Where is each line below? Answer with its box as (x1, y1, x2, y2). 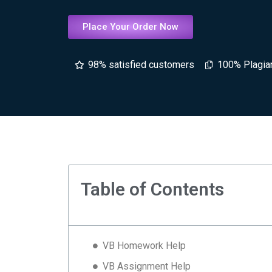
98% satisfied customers (87, 59, 194, 71)
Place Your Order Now (83, 21, 178, 33)
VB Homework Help (103, 240, 186, 251)
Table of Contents (81, 178, 224, 200)
